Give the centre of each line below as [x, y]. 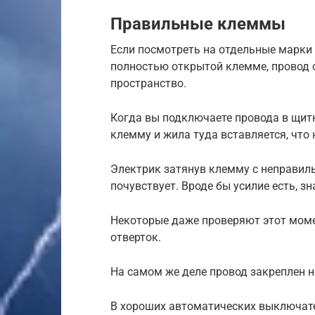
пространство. [148, 83]
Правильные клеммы [198, 24]
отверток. [136, 237]
